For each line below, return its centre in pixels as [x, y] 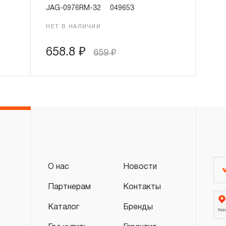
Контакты [142, 187]
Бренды [138, 207]
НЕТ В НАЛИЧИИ [74, 27]
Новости [140, 167]
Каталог [64, 207]
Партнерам [70, 187]
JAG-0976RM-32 [74, 8]
